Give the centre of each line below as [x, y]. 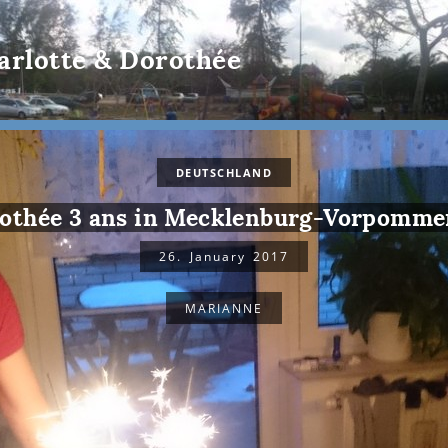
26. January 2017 [224, 257]
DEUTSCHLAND [224, 172]
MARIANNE [224, 308]
